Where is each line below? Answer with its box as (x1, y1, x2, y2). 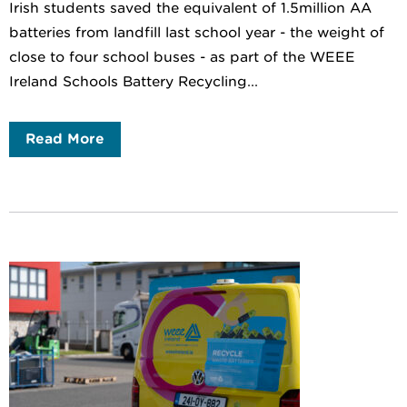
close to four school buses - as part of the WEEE (9, 49, 355, 66)
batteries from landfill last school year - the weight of (9, 25, 384, 42)
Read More (25, 131, 104, 148)
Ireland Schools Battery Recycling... (9, 74, 258, 91)
